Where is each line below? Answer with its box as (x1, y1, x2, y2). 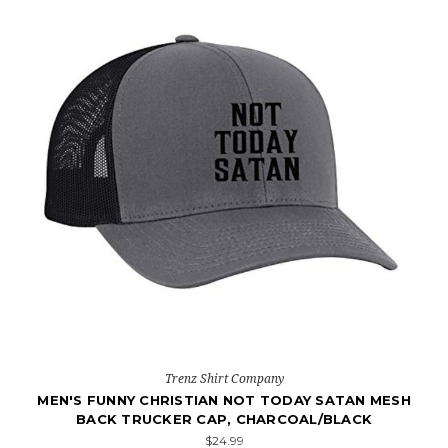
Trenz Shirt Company (164, 370, 284, 387)
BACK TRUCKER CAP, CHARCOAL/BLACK (76, 411, 372, 427)
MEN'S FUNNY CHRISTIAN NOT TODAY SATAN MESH (37, 392, 411, 408)
